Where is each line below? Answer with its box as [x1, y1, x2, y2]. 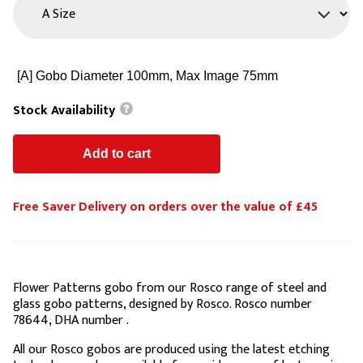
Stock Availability [13, 99, 118, 122]
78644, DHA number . [13, 310, 129, 332]
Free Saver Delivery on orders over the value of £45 [13, 196, 318, 219]
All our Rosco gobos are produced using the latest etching [13, 339, 330, 361]
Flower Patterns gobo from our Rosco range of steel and [13, 277, 327, 300]
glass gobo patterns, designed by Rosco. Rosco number [13, 293, 312, 316]
